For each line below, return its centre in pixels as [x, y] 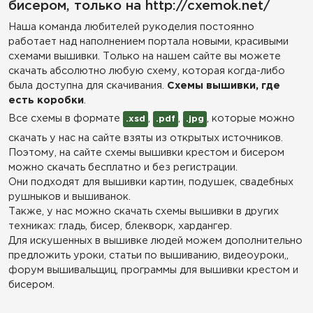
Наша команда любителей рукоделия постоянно [131, 27]
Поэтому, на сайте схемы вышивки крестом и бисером [146, 153]
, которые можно [251, 118]
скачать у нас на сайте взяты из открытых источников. [146, 138]
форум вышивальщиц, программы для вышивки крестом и [153, 270]
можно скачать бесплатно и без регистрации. [123, 167]
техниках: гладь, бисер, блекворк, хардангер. [120, 226]
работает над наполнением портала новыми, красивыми [148, 42]
